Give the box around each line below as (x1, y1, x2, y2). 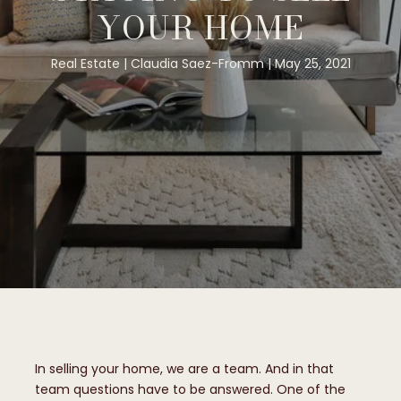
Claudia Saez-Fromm (130, 54, 264, 73)
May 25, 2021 (274, 54, 351, 73)
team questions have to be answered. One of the (35, 380, 346, 398)
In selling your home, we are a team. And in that (35, 360, 334, 378)
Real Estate (50, 54, 120, 73)
